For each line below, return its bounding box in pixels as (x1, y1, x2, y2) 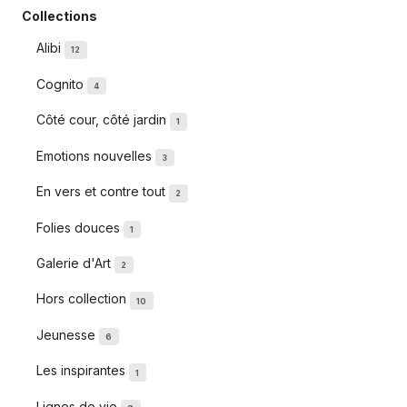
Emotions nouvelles (36, 147, 155, 164)
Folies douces (36, 219, 124, 235)
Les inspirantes (36, 362, 129, 379)
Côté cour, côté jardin (36, 112, 170, 128)
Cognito (36, 75, 87, 92)
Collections (22, 8, 97, 25)
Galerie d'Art (36, 255, 114, 272)
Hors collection (36, 291, 130, 307)
